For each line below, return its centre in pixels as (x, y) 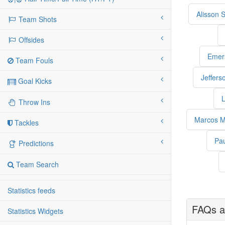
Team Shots (37, 19)
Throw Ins (33, 102)
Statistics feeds (31, 191)
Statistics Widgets (35, 211)
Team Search (36, 164)
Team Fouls (33, 61)
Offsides (30, 40)
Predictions (35, 143)
